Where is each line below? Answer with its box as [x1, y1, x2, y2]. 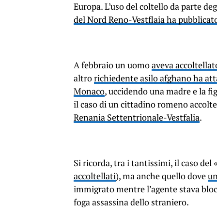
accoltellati [74, 170, 116, 182]
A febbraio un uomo [74, 59, 152, 71]
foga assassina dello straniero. [74, 196, 189, 208]
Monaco [74, 85, 105, 97]
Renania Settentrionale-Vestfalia [74, 111, 200, 123]
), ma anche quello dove [116, 170, 208, 182]
